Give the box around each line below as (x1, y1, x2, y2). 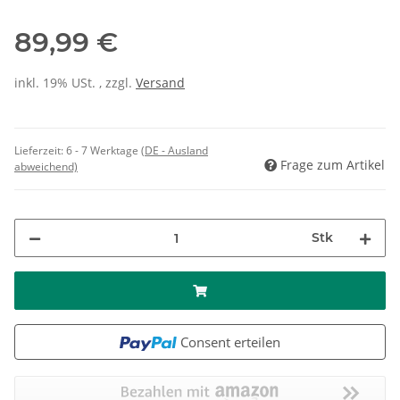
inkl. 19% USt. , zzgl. (14, 74, 136, 92)
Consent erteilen (179, 333, 280, 352)
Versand (136, 74, 185, 92)
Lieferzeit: (14, 143, 66, 159)
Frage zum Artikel (280, 156, 385, 174)
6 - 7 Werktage (66, 143, 141, 159)
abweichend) (14, 159, 78, 175)
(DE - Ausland (141, 143, 208, 159)
